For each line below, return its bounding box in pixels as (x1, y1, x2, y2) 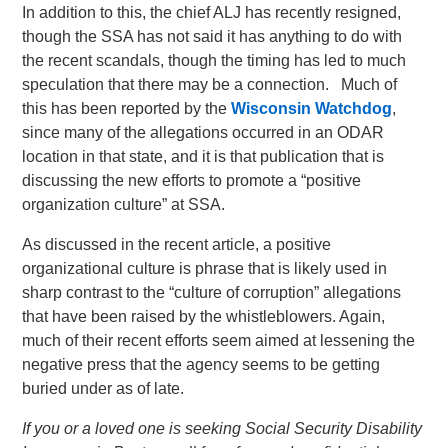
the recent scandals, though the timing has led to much (22, 52, 407, 69)
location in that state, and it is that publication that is (22, 148, 385, 165)
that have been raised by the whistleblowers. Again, (22, 308, 386, 325)
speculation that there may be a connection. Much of (22, 76, 398, 93)
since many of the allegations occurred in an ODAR (22, 124, 385, 141)
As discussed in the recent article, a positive (22, 236, 332, 253)
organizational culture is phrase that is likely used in (22, 260, 388, 277)
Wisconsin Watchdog (231, 100, 393, 117)
